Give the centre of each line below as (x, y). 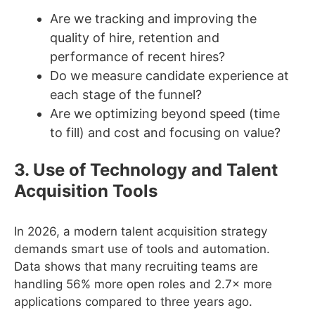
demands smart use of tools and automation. (142, 249)
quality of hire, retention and (135, 37)
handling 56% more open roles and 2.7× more (143, 284)
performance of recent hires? (137, 56)
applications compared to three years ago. (133, 302)
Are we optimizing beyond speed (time (165, 113)
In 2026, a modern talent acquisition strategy (141, 232)
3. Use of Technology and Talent (146, 170)
